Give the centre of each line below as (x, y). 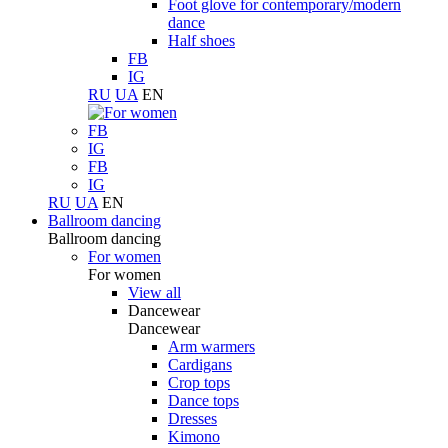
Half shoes (201, 40)
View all (154, 292)
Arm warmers (211, 346)
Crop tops (199, 382)
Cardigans (200, 364)
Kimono (194, 436)
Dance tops (203, 400)
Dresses (192, 418)
